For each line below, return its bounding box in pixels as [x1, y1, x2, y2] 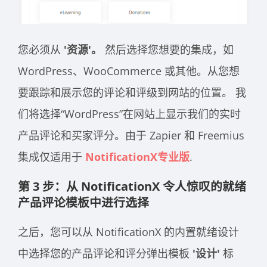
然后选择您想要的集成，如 [105, 42, 234, 57]
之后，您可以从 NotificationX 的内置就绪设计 [18, 225, 239, 240]
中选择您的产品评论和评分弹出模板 [18, 246, 193, 261]
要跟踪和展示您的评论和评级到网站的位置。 [18, 85, 235, 100]
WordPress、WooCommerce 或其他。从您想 [18, 64, 240, 79]
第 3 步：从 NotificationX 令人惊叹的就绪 [18, 178, 246, 195]
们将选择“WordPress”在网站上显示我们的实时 [18, 107, 241, 122]
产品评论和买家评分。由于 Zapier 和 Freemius [18, 128, 244, 143]
